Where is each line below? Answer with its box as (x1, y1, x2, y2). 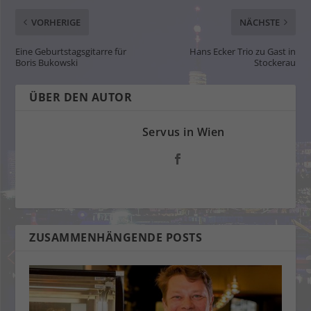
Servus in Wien (142, 124, 225, 140)
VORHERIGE (31, 16, 81, 29)
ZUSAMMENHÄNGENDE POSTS (29, 230, 203, 246)
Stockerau (253, 56, 296, 69)
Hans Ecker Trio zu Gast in (189, 45, 296, 58)
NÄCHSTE (239, 16, 280, 29)
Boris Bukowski (15, 56, 78, 69)
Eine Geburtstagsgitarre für (15, 45, 127, 58)
